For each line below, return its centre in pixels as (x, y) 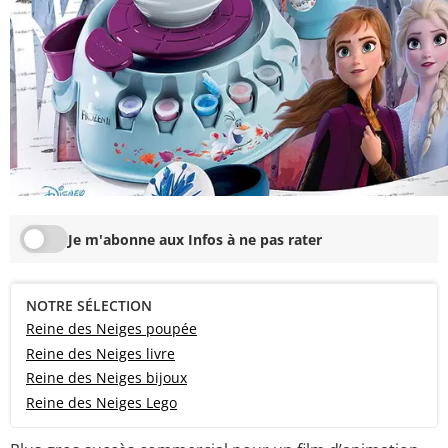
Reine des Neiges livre (100, 353)
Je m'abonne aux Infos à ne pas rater (195, 239)
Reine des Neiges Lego (101, 403)
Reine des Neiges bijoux (106, 378)
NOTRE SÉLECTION (89, 306)
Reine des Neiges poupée (111, 329)
